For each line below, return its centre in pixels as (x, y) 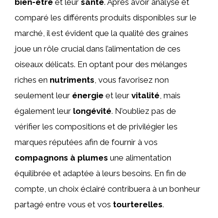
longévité (92, 111)
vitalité (145, 95)
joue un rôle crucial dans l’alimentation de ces (98, 49)
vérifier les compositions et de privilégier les (96, 127)
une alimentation (140, 158)
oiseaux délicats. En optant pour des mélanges (101, 64)
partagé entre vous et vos (64, 204)
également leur (44, 111)
